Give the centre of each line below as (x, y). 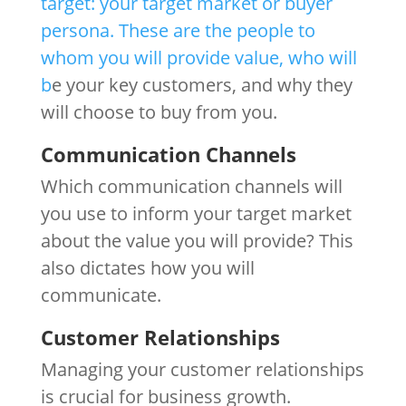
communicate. (101, 295)
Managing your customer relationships (202, 369)
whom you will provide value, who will (198, 57)
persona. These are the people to (178, 30)
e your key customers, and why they (202, 84)
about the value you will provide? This (197, 240)
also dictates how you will (147, 267)
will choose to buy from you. (159, 111)
